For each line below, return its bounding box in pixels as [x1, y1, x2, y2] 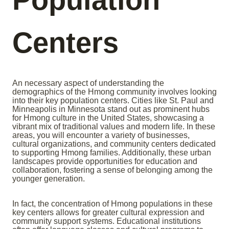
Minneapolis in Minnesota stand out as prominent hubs [12, 105, 210, 114]
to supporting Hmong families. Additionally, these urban [12, 148, 211, 157]
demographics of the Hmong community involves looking [12, 87, 217, 97]
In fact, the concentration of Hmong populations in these [12, 199, 213, 209]
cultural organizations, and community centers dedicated [12, 140, 216, 149]
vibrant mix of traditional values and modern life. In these [12, 122, 215, 131]
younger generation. [12, 174, 85, 184]
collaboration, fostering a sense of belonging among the [12, 166, 213, 175]
